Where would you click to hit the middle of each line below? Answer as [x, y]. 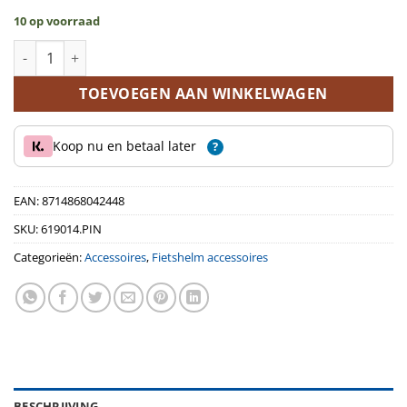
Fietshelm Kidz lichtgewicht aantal [120, 50]
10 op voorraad [57, 21]
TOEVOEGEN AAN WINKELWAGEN [203, 94]
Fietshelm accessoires [210, 258]
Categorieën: [49, 258]
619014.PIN [71, 229]
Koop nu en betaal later [126, 146]
